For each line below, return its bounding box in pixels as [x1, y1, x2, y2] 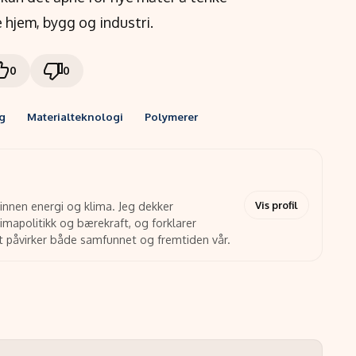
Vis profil [255, 199, 299, 212]
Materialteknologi [27, 109, 124, 123]
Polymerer [145, 109, 199, 123]
